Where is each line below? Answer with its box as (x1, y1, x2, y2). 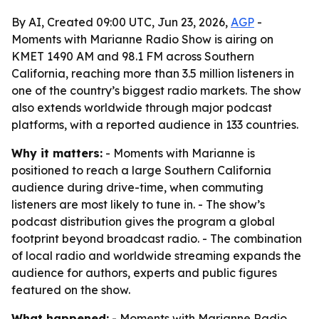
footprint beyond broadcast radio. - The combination (11, 231, 302, 246)
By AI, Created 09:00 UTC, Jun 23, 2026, (11, 15, 231, 29)
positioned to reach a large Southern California (11, 163, 271, 177)
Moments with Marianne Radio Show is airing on (11, 32, 273, 46)
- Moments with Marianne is (103, 146, 255, 160)
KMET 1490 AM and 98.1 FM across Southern (11, 49, 254, 63)
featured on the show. (11, 283, 130, 297)
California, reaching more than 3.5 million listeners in (11, 66, 294, 80)
